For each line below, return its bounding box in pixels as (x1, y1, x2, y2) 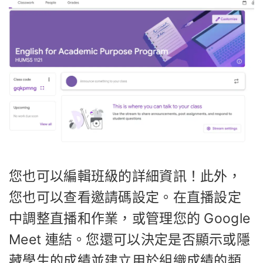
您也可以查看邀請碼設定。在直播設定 (9, 189, 242, 206)
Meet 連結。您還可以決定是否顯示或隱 (9, 231, 250, 248)
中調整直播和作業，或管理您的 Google (9, 210, 251, 227)
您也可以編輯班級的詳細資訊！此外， (9, 168, 242, 185)
